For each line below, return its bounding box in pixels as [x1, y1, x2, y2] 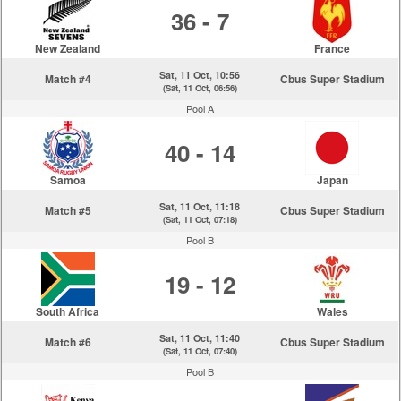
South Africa [36, 303, 100, 320]
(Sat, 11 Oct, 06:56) [162, 81, 237, 94]
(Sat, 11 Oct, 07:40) [162, 345, 237, 357]
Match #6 [44, 334, 91, 350]
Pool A [186, 101, 215, 115]
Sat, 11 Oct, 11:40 [159, 331, 241, 345]
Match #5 [44, 202, 91, 218]
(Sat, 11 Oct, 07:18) [162, 213, 237, 226]
